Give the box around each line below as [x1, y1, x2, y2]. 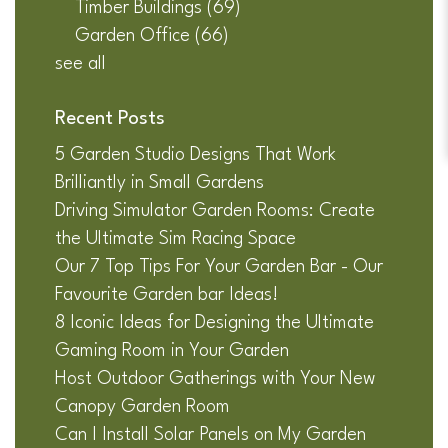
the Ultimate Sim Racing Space [55, 230, 296, 249]
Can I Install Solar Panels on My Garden [55, 426, 366, 445]
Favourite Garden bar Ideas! [55, 286, 278, 305]
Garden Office [75, 27, 195, 46]
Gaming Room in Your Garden [55, 342, 289, 361]
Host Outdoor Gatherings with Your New [55, 370, 376, 389]
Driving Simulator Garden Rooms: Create [55, 202, 375, 221]
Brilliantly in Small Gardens [55, 174, 264, 193]
